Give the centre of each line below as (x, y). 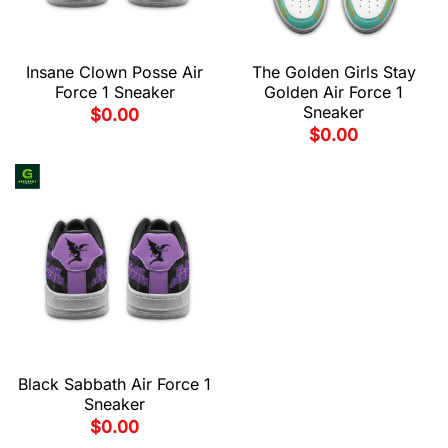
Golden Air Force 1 (333, 92)
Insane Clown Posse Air (114, 72)
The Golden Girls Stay (333, 72)
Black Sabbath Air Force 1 (114, 384)
